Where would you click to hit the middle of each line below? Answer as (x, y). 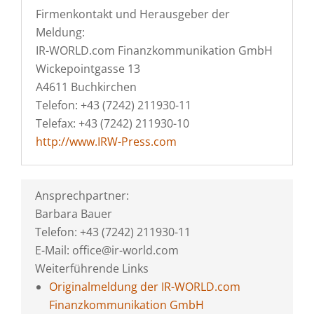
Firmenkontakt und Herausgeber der (133, 14)
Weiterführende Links (92, 268)
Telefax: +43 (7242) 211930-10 (112, 123)
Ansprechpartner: (82, 196)
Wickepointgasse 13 (88, 69)
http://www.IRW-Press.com (106, 142)
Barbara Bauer (74, 214)
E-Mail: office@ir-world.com (107, 250)
